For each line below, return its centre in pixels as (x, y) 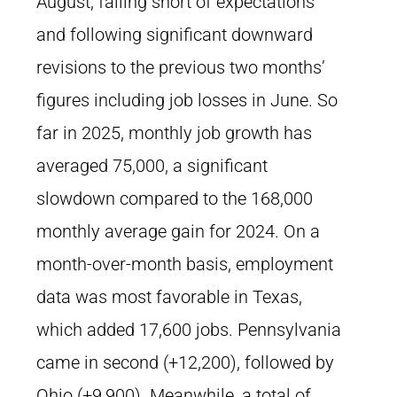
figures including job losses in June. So (187, 100)
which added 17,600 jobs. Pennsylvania (189, 330)
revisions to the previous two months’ (181, 67)
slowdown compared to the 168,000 (175, 198)
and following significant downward (175, 35)
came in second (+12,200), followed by (185, 362)
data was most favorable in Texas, (169, 297)
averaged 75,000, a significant (152, 166)
